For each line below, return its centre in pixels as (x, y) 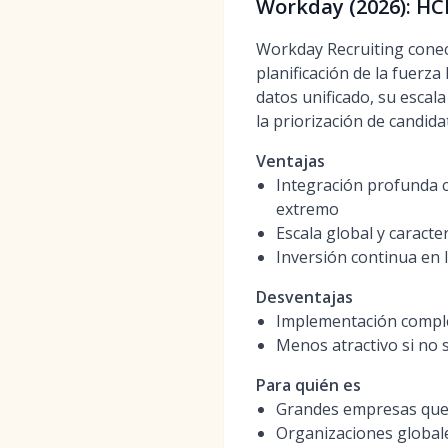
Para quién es (308, 385)
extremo (307, 209)
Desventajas (304, 297)
